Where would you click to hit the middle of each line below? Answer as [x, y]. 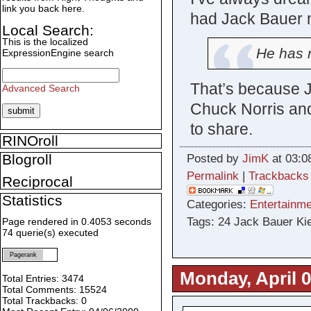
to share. [221, 129]
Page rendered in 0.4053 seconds [77, 222]
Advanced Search [41, 89]
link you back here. [43, 9]
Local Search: [48, 31]
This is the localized [45, 42]
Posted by [214, 159]
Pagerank [23, 255]
